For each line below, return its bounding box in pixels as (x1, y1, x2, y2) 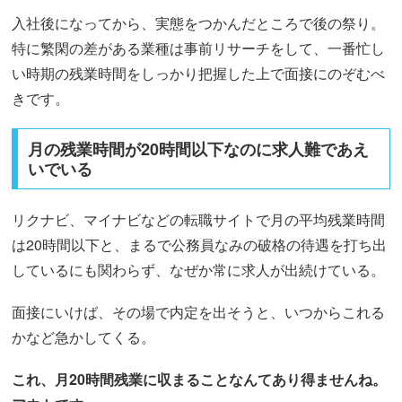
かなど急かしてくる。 (12, 326, 156, 347)
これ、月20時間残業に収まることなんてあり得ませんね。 (12, 369, 388, 390)
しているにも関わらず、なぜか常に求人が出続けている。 (12, 258, 386, 280)
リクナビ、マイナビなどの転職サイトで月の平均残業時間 (12, 208, 386, 230)
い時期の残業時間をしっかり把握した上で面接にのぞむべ (12, 62, 386, 83)
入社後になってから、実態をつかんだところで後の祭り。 (12, 12, 386, 33)
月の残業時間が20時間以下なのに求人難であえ (28, 136, 370, 161)
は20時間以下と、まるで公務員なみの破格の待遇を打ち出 (12, 233, 388, 255)
